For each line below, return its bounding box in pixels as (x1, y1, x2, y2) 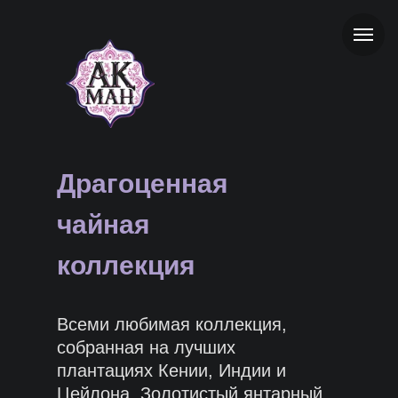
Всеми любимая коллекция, (57, 314, 287, 334)
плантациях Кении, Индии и (57, 361, 286, 380)
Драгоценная (57, 169, 228, 198)
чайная (57, 210, 150, 239)
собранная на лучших (57, 338, 235, 357)
